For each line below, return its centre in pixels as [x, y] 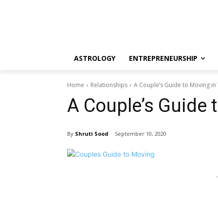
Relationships [109, 85]
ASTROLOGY [95, 58]
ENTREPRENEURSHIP [163, 58]
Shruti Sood [92, 133]
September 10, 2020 [141, 134]
